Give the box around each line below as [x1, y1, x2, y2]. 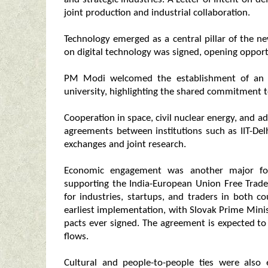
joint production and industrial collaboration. [64, 8, 250, 18]
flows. [64, 232, 89, 242]
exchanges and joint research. [64, 139, 186, 150]
